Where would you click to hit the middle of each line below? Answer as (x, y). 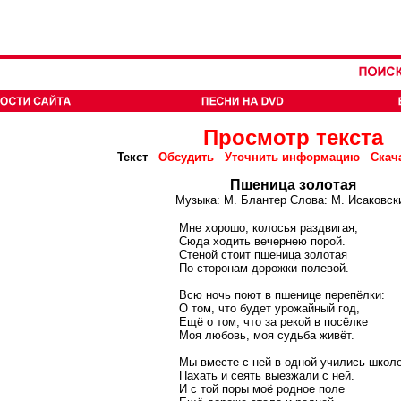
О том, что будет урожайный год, (269, 308)
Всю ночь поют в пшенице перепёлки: (282, 295)
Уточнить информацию (292, 157)
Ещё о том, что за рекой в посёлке (273, 322)
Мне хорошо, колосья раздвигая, (269, 228)
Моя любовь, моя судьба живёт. (267, 335)
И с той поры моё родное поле (262, 389)
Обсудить (186, 157)
